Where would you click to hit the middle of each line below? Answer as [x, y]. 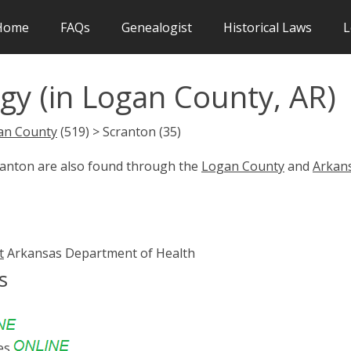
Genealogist [157, 27]
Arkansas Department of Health [100, 253]
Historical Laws [268, 27]
